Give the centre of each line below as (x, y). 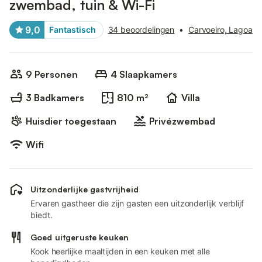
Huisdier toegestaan (71, 121)
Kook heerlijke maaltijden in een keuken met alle (120, 251)
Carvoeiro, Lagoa (220, 30)
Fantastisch (73, 30)
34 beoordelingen (141, 30)
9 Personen (52, 74)
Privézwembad (182, 121)
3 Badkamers (55, 98)
